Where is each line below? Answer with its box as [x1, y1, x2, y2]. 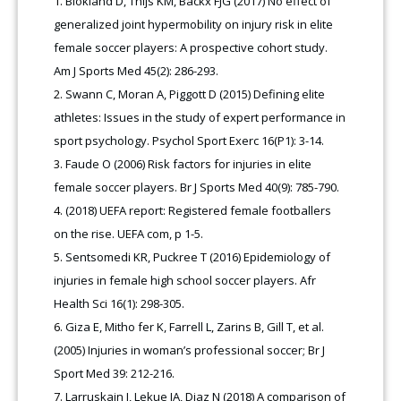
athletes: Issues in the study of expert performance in [54, 109, 346, 126]
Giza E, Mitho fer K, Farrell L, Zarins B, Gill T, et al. [65, 319, 325, 336]
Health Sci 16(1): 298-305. [54, 295, 185, 312]
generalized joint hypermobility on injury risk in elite [54, 16, 334, 33]
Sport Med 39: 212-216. [54, 365, 175, 382]
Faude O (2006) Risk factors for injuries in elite [65, 156, 312, 173]
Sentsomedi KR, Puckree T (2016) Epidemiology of [65, 249, 331, 266]
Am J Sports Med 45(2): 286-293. [54, 63, 219, 80]
